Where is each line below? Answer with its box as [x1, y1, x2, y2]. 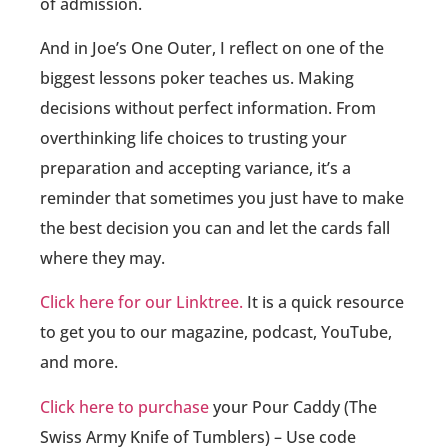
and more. [40, 351, 118, 374]
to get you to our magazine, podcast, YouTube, [40, 321, 392, 344]
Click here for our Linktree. [40, 291, 243, 314]
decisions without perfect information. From [40, 96, 376, 119]
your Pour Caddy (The [209, 395, 377, 418]
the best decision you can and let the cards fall [40, 216, 390, 239]
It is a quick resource [243, 291, 404, 314]
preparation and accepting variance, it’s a [40, 156, 351, 179]
